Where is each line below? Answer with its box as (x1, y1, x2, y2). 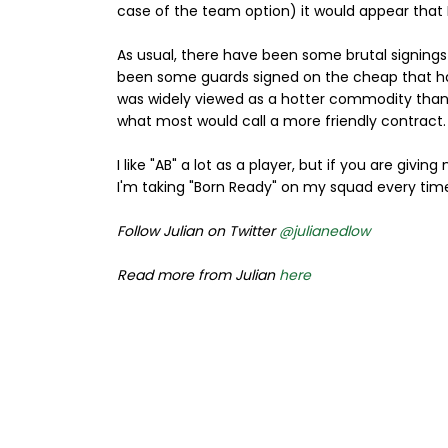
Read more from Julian (117, 265, 279, 285)
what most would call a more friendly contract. (117, 111, 446, 131)
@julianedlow (279, 221, 370, 241)
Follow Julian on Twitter (117, 221, 279, 241)
